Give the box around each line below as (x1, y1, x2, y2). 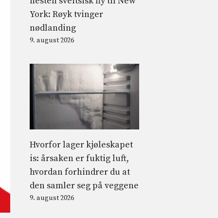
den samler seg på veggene (30, 180, 139, 191)
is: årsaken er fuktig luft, (30, 152, 129, 164)
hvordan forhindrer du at (30, 166, 130, 178)
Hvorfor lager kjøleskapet (30, 139, 133, 150)
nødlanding (30, 22, 76, 34)
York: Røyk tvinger (30, 8, 103, 20)
